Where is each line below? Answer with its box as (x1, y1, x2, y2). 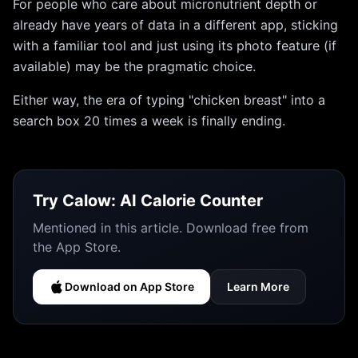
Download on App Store (65, 280, 194, 293)
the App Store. (33, 239, 121, 255)
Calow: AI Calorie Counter (62, 191, 263, 210)
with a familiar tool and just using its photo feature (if (13, 38, 336, 54)
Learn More (227, 280, 289, 293)
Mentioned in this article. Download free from (33, 220, 308, 236)
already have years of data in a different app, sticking (13, 17, 338, 33)
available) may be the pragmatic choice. (13, 58, 256, 74)
